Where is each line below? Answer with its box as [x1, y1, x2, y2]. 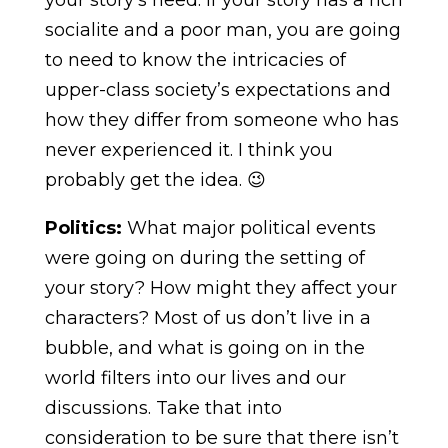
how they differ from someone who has [44, 108, 399, 131]
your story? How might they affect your [44, 276, 397, 299]
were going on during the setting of [44, 246, 365, 269]
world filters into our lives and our [44, 366, 346, 389]
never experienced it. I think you [44, 138, 333, 161]
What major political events [126, 216, 376, 239]
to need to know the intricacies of [44, 48, 346, 71]
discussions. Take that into [44, 396, 282, 419]
